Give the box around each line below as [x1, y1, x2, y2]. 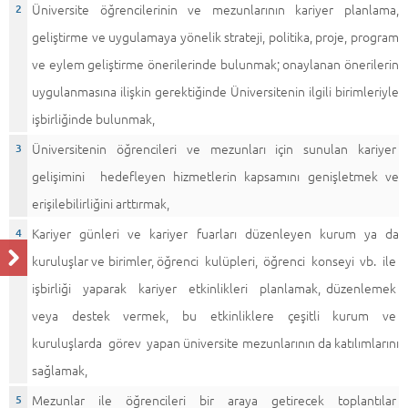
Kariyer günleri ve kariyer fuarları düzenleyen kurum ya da [32, 224, 399, 242]
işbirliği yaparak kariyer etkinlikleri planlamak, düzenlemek [32, 279, 399, 297]
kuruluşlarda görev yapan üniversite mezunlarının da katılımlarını [32, 333, 399, 352]
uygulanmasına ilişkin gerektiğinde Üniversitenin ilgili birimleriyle [32, 82, 399, 100]
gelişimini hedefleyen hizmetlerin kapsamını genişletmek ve [32, 167, 399, 185]
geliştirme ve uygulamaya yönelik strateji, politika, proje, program [32, 27, 399, 46]
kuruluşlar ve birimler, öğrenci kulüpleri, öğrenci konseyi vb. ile [32, 251, 399, 270]
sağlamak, [32, 361, 87, 379]
